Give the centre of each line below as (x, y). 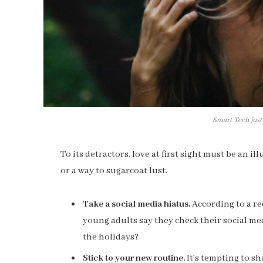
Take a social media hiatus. (136, 205)
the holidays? (111, 237)
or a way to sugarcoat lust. (114, 171)
